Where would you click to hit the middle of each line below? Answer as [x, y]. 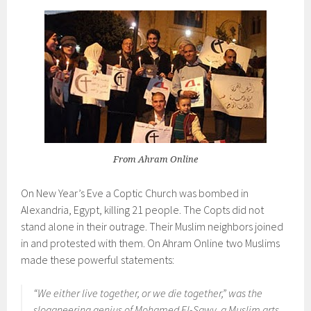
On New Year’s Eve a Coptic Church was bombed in [135, 193]
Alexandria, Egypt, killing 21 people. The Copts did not [143, 210]
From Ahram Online [155, 159]
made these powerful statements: [98, 260]
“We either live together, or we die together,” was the [148, 293]
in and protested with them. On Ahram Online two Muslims [151, 243]
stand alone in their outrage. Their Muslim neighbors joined [152, 226]
